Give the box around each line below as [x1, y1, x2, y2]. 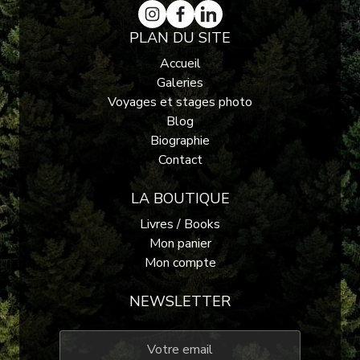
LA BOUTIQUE [130, 188, 230, 208]
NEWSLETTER [129, 291, 231, 311]
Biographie [150, 131, 210, 149]
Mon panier [149, 234, 211, 252]
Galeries [157, 73, 203, 92]
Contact [157, 150, 202, 169]
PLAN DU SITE [129, 27, 231, 47]
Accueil [159, 54, 201, 72]
